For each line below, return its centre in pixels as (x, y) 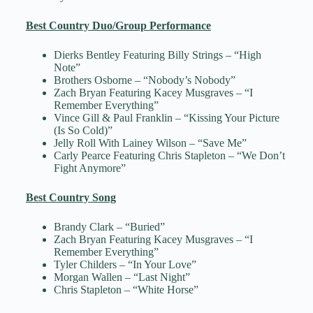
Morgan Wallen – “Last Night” (122, 277)
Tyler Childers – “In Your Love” (125, 265)
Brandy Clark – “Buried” (109, 227)
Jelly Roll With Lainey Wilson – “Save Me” (150, 143)
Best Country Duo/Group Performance (118, 26)
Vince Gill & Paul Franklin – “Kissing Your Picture (166, 118)
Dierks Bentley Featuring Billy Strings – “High (157, 55)
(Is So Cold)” (83, 131)
